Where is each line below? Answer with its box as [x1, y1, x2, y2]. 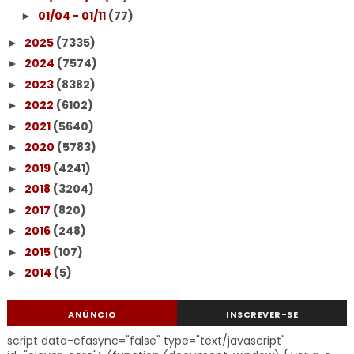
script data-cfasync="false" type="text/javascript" [6, 333, 285, 348]
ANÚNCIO [68, 308, 116, 321]
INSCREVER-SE [226, 308, 298, 321]
